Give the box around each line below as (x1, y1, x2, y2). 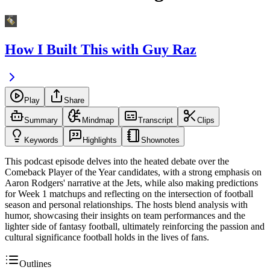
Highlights (83, 136, 117, 145)
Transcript (138, 116, 173, 125)
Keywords (24, 136, 58, 145)
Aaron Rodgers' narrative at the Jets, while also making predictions (5, 178, 258, 189)
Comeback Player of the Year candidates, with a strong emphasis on (5, 167, 262, 178)
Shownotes (141, 136, 180, 145)
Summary (24, 116, 58, 125)
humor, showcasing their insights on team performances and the (5, 210, 245, 221)
